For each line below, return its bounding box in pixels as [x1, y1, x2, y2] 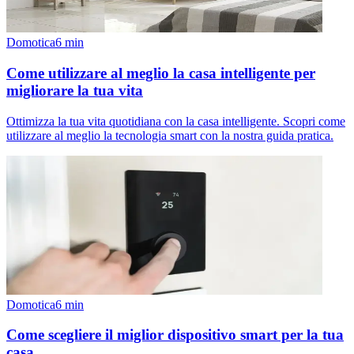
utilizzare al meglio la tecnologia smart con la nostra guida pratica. [6, 128, 333, 142]
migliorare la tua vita [6, 81, 143, 99]
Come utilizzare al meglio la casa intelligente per [6, 64, 315, 81]
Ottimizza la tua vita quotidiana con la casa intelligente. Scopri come [6, 114, 345, 128]
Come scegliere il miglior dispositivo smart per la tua [6, 326, 344, 344]
